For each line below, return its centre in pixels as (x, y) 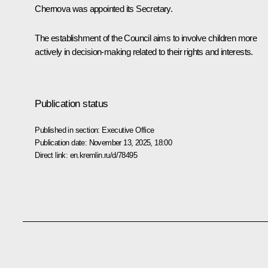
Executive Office (128, 130)
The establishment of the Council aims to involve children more (146, 38)
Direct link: (52, 155)
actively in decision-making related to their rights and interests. (144, 51)
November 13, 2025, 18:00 (130, 142)
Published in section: (68, 130)
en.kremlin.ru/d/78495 (103, 155)
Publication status (71, 103)
